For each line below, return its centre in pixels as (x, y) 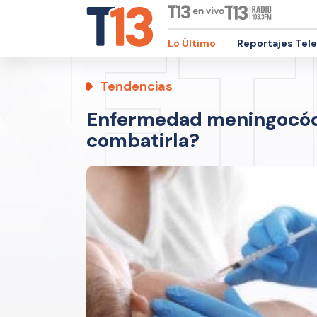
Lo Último (192, 43)
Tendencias (137, 86)
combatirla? (143, 140)
